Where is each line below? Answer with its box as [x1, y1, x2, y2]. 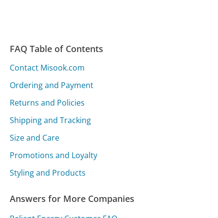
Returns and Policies [10, 97, 85, 109]
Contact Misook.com [10, 62, 85, 73]
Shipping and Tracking [10, 115, 91, 126]
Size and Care [10, 132, 60, 144]
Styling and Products [10, 167, 86, 179]
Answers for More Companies [10, 193, 135, 205]
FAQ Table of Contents [10, 42, 104, 54]
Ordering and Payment [10, 80, 94, 91]
